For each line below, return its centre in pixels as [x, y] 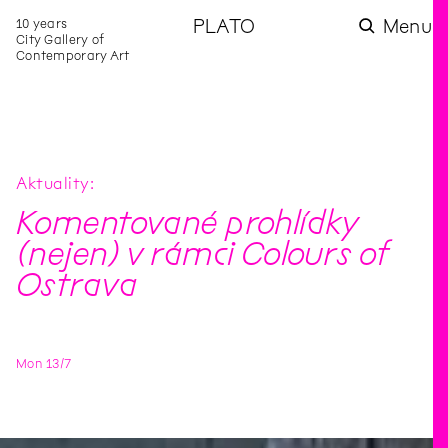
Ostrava [76, 285]
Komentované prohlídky [187, 223]
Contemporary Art [73, 55]
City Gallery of [60, 39]
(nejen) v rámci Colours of [202, 254]
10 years [42, 23]
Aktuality [53, 184]
